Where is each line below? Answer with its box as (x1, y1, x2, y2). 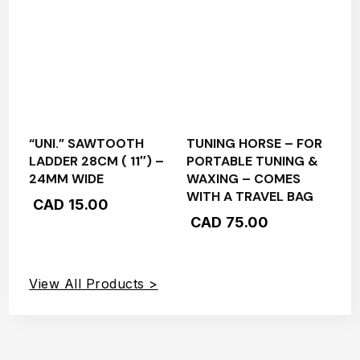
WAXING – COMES (186, 170, 301, 187)
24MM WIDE (29, 170, 104, 187)
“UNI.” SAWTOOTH (29, 134, 145, 152)
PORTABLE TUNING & (186, 152, 318, 170)
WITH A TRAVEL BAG (186, 187, 313, 205)
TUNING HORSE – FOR (186, 134, 322, 152)
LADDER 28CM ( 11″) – (29, 152, 165, 170)
